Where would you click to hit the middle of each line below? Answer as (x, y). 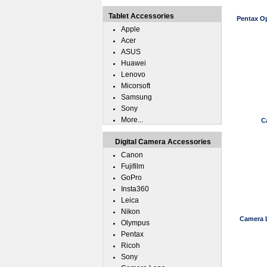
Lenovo (133, 74)
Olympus (135, 223)
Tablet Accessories (141, 16)
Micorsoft (136, 86)
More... (132, 120)
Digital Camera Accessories (163, 142)
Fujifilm (133, 166)
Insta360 (135, 189)
